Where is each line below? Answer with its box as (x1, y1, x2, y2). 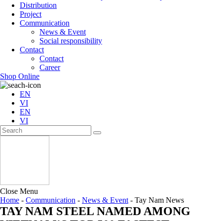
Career (39, 63, 60, 72)
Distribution (20, 1, 57, 9)
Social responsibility (39, 37, 102, 45)
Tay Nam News (135, 196, 184, 204)
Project (20, 10, 41, 18)
